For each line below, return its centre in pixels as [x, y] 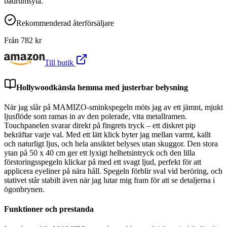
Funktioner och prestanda [49, 209]
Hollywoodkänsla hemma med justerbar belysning [102, 87]
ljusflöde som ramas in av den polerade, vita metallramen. [96, 117]
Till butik [60, 62]
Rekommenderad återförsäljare [65, 23]
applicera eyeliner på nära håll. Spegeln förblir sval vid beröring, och [113, 171]
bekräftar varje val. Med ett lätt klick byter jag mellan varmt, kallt [107, 135]
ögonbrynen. [24, 190]
